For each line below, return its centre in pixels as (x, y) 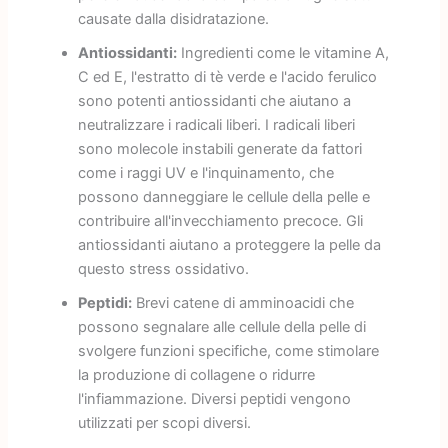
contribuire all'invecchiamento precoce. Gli (220, 220)
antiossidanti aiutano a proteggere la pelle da (229, 244)
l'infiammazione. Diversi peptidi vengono (214, 398)
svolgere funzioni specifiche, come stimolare (228, 350)
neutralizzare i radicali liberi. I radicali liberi (216, 124)
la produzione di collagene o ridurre (196, 374)
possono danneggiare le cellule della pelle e (223, 196)
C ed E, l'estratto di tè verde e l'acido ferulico (227, 76)
